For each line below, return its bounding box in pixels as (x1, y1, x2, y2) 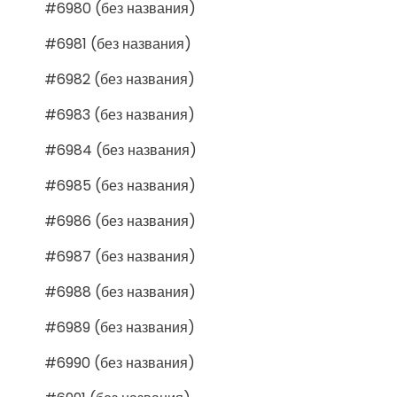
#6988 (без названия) (44, 281, 196, 302)
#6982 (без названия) (44, 68, 195, 90)
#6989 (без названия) (44, 316, 195, 338)
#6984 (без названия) (44, 139, 197, 160)
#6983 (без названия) (44, 104, 195, 125)
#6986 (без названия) (44, 210, 196, 231)
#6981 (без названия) (44, 33, 191, 54)
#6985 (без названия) (44, 175, 196, 196)
